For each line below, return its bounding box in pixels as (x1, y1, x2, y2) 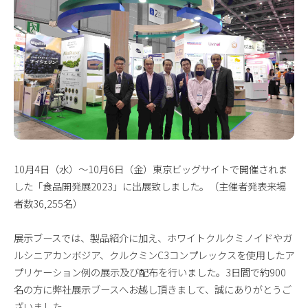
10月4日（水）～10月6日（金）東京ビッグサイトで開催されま (14, 161, 287, 176)
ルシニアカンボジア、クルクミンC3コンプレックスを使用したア (14, 247, 294, 262)
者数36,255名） (14, 195, 82, 210)
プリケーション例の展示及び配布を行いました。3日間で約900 (14, 264, 286, 279)
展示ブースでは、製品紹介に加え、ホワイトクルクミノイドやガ (14, 230, 292, 245)
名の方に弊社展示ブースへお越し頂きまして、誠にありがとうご (14, 281, 291, 296)
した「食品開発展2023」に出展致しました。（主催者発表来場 (14, 178, 286, 193)
